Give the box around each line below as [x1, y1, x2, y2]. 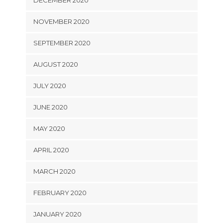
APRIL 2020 [33, 146, 69, 154]
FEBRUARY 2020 [33, 189, 87, 197]
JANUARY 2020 [33, 210, 82, 219]
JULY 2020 [33, 82, 66, 90]
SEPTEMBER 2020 [33, 39, 91, 47]
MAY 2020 [33, 124, 65, 133]
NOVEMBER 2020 [33, 17, 90, 26]
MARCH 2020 [33, 167, 76, 176]
